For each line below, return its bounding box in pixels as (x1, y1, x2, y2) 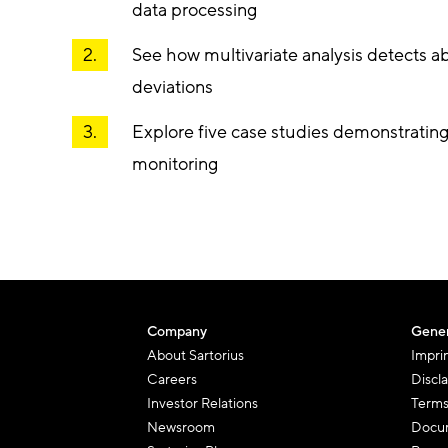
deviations (132, 74, 213, 99)
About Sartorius (147, 345, 244, 365)
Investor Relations (147, 393, 258, 413)
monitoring (132, 151, 218, 176)
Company (147, 321, 207, 341)
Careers (147, 369, 197, 389)
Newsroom (147, 417, 215, 437)
